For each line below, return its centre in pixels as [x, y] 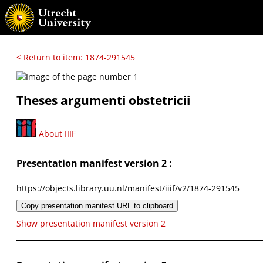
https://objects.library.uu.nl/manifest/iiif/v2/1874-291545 [128, 188]
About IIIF [56, 133]
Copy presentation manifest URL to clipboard [97, 205]
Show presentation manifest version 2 [91, 223]
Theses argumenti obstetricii [103, 101]
